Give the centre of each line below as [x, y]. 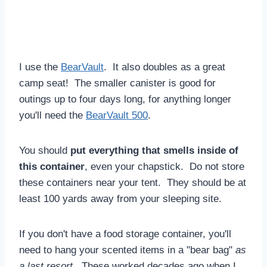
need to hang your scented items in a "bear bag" [127, 250]
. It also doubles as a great [164, 67]
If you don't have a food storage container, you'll [125, 234]
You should [45, 150]
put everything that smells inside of [154, 150]
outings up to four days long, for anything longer [125, 99]
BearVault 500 [117, 115]
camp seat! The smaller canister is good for [117, 83]
